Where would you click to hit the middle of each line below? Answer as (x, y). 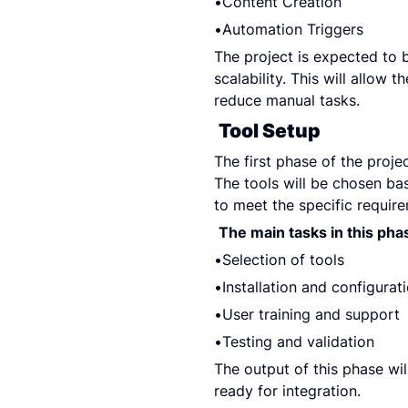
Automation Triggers (292, 29)
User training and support (311, 314)
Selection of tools (283, 260)
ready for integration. (287, 391)
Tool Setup (269, 131)
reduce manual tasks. (286, 100)
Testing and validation (298, 342)
